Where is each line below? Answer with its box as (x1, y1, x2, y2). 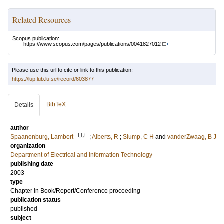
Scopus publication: (12, 35, 59, 41)
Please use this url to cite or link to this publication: (12, 67, 133, 73)
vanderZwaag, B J (167, 133, 216, 141)
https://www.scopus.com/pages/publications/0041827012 (23, 41, 161, 47)
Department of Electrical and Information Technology (10, 151, 152, 159)
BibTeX (46, 101, 66, 108)
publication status (10, 196, 61, 204)
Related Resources (12, 14, 71, 25)
